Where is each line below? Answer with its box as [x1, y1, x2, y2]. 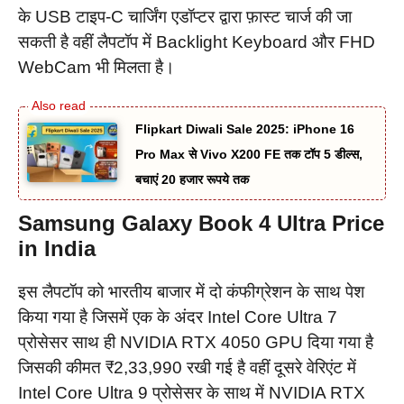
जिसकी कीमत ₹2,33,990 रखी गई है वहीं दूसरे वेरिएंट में [18, 357, 356, 377]
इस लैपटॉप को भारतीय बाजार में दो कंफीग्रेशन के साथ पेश [18, 281, 364, 301]
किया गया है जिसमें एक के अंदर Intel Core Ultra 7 [18, 307, 337, 326]
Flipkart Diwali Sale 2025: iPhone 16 [135, 121, 354, 136]
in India [18, 235, 96, 261]
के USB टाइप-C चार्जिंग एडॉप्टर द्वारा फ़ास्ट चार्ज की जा [18, 7, 352, 27]
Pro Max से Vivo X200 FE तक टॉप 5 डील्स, [135, 146, 363, 161]
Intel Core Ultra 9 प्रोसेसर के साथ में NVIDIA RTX [18, 382, 365, 402]
